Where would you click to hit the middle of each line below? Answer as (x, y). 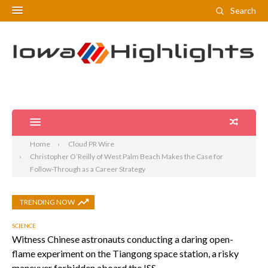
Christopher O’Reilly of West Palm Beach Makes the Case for (127, 156)
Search (243, 10)
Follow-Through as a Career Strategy (88, 169)
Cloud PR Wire (91, 144)
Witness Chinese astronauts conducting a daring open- (123, 239)
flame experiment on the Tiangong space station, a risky (125, 253)
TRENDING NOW (47, 202)
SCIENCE (24, 225)
